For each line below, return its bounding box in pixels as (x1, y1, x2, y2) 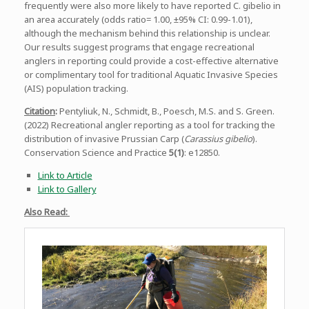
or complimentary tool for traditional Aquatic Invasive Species (24, 68, 278, 81)
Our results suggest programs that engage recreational (24, 41, 255, 54)
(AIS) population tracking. (24, 82, 128, 95)
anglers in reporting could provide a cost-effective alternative (24, 54, 279, 68)
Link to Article (37, 169, 92, 182)
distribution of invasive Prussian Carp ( (24, 132, 184, 146)
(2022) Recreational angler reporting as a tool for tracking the (24, 119, 275, 132)
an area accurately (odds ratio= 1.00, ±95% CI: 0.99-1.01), (24, 13, 252, 26)
